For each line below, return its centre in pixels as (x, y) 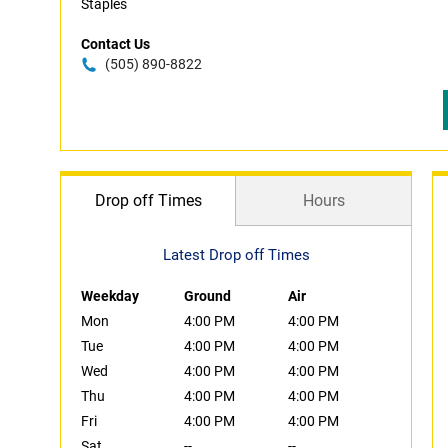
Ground (208, 296)
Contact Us (115, 44)
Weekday (110, 296)
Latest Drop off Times (236, 255)
